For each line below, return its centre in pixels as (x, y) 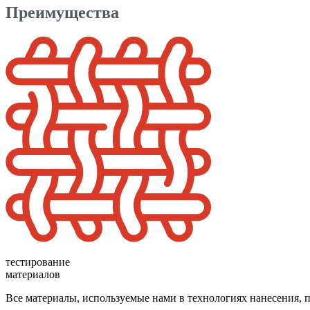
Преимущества (62, 12)
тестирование (38, 262)
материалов (33, 274)
